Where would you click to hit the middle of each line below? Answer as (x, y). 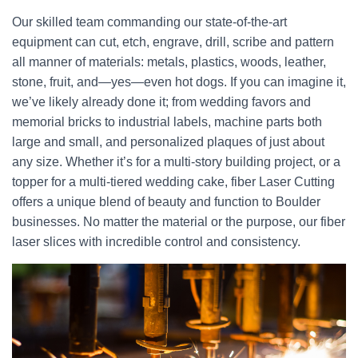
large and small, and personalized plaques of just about (168, 142)
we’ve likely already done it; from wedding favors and (161, 102)
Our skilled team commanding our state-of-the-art (149, 22)
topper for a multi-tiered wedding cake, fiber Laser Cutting (173, 182)
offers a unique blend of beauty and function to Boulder (166, 202)
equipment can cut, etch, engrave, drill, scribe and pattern (173, 42)
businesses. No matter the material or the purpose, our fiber (179, 222)
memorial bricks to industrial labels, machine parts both (167, 122)
